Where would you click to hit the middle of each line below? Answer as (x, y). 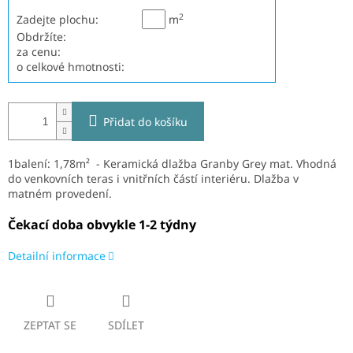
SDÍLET (126, 325)
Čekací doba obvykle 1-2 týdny (102, 225)
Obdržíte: (41, 37)
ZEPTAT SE (50, 325)
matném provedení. (61, 194)
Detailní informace (57, 256)
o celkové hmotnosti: (71, 67)
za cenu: (39, 52)
